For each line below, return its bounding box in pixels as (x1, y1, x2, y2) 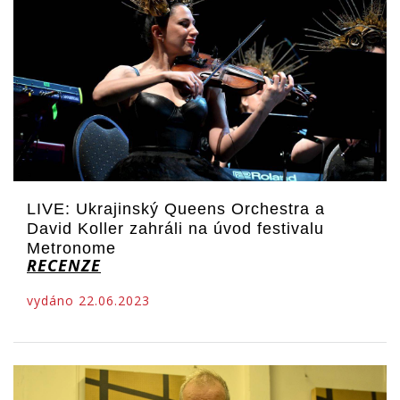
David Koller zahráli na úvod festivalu (27, 220, 324, 238)
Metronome (27, 239, 116, 258)
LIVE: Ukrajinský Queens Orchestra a (27, 200, 325, 219)
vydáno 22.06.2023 (27, 292, 150, 310)
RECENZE (27, 254, 101, 277)
